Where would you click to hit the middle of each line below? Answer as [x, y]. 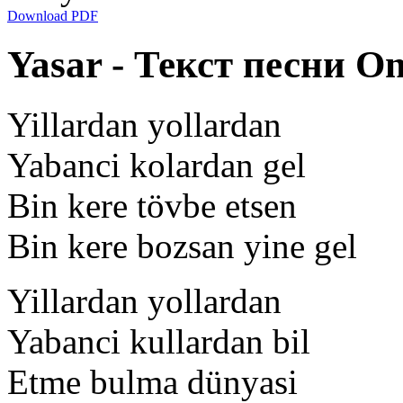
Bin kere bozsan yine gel [182, 246]
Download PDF [53, 15]
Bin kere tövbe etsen [152, 205]
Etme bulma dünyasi [152, 381]
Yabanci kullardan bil [159, 341]
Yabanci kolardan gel [157, 165]
